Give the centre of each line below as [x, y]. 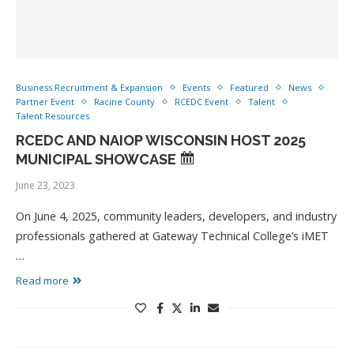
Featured [249, 87]
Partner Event [45, 102]
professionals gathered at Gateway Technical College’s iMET [172, 236]
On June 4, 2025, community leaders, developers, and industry [176, 216]
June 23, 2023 [45, 185]
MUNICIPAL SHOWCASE [98, 159]
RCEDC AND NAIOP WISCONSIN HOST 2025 [161, 140]
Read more [42, 281]
